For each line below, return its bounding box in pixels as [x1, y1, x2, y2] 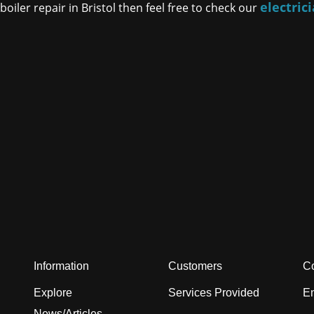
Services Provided [168, 287, 259, 299]
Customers [168, 260, 222, 272]
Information [34, 260, 89, 272]
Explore [34, 287, 72, 299]
